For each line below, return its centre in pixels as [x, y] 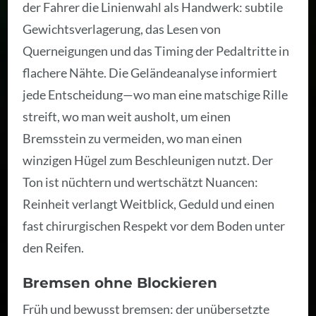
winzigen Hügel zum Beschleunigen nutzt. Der [148, 160]
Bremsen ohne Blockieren [120, 283]
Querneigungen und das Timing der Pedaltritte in [156, 50]
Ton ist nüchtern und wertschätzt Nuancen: [141, 182]
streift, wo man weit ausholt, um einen [127, 116]
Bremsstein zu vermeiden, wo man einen [133, 138]
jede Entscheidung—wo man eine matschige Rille [156, 94]
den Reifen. [54, 247]
